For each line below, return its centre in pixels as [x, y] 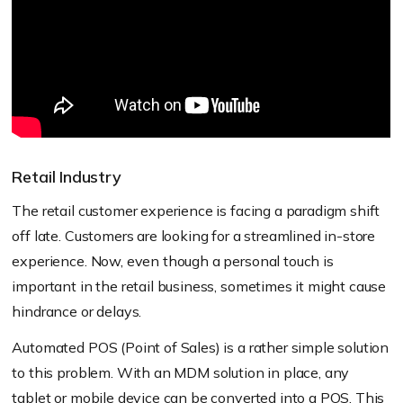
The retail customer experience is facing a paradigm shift [196, 211]
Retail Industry [67, 177]
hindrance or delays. [77, 312]
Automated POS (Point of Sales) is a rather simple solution [201, 348]
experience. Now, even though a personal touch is [173, 261]
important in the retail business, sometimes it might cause [199, 287]
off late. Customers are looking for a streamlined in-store [194, 236]
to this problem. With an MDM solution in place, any [181, 373]
